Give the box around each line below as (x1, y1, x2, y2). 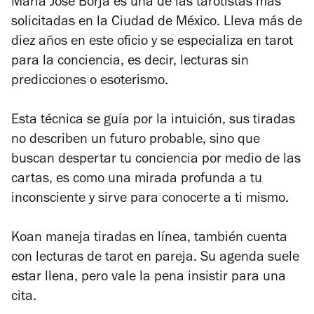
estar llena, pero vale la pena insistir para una (11, 271, 286, 285)
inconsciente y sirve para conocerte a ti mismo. (11, 192, 289, 207)
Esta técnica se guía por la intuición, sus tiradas (11, 114, 295, 128)
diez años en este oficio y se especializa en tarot (11, 35, 293, 50)
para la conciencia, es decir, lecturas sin (11, 55, 249, 69)
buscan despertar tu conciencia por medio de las (11, 153, 301, 168)
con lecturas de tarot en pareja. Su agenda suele (11, 251, 299, 266)
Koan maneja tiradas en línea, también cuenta (11, 231, 287, 246)
